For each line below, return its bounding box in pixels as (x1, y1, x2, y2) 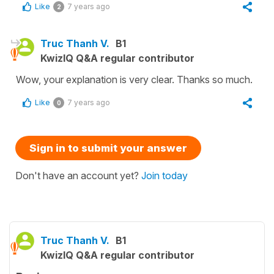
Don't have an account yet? (15, 169, 141, 182)
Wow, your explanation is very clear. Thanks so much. (16, 73, 255, 86)
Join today (141, 169, 188, 182)
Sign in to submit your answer (29, 141, 187, 154)
